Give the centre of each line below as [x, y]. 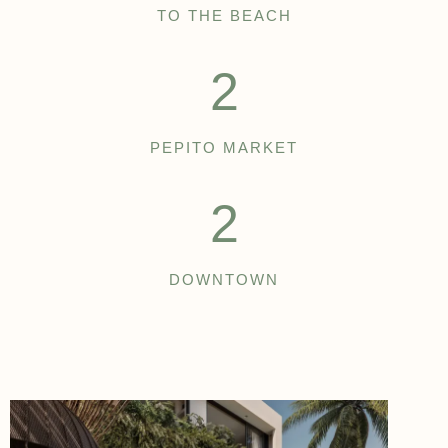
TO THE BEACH [224, 15]
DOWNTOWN [224, 279]
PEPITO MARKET [224, 147]
